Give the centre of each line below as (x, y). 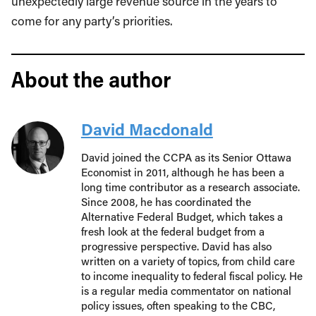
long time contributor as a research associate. (190, 187)
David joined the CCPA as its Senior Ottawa (186, 157)
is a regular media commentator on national (186, 290)
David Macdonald (147, 129)
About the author (91, 79)
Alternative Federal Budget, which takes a (182, 216)
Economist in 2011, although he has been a (182, 172)
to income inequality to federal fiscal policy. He (192, 275)
